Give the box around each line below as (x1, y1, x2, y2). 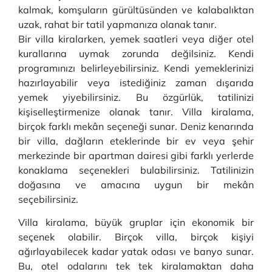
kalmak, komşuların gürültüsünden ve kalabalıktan (18, 4, 254, 16)
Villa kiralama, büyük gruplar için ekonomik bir (18, 216, 254, 228)
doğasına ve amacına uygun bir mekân (18, 178, 254, 191)
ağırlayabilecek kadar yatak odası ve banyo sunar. (18, 245, 254, 257)
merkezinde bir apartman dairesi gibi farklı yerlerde (18, 149, 254, 161)
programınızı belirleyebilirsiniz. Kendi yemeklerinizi (18, 62, 254, 74)
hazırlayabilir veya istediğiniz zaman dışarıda (18, 76, 254, 89)
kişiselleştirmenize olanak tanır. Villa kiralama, (18, 106, 254, 118)
